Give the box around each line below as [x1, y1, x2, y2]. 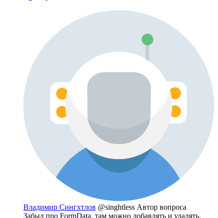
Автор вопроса [137, 203, 186, 212]
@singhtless [98, 203, 137, 212]
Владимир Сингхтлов [23, 203, 96, 212]
